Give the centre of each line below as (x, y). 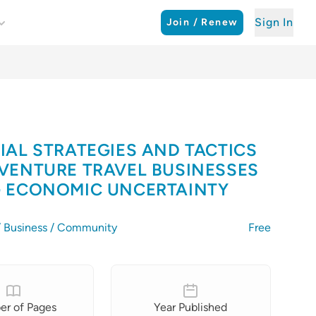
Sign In (274, 22)
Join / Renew (202, 22)
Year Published (191, 307)
